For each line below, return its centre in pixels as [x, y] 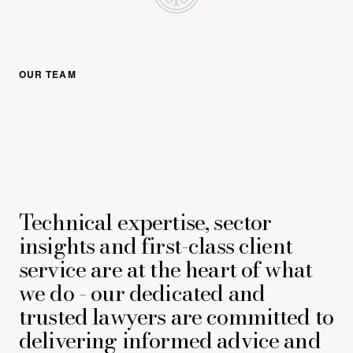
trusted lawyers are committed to [176, 316]
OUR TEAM [48, 74]
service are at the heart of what [166, 269]
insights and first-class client [156, 245]
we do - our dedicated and [142, 293]
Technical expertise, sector [145, 222]
